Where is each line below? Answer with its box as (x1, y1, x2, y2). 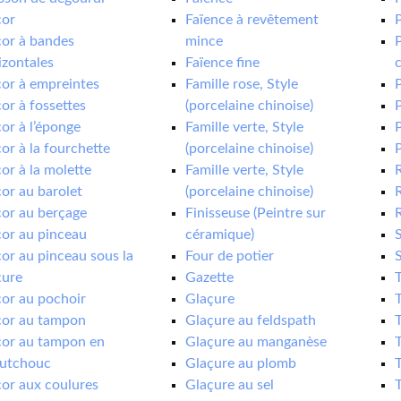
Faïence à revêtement (185, 13, 320, 27)
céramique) (185, 227, 255, 242)
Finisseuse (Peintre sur (185, 206, 327, 220)
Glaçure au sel (185, 378, 275, 392)
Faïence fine (185, 55, 260, 70)
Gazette (185, 270, 235, 285)
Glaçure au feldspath (185, 313, 317, 328)
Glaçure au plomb (185, 356, 297, 371)
